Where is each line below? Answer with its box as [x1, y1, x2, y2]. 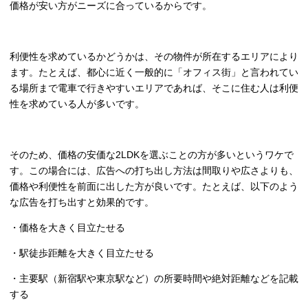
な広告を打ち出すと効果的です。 [10, 197, 154, 208]
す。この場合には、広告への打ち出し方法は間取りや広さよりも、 [10, 165, 298, 177]
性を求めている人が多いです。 [10, 98, 144, 110]
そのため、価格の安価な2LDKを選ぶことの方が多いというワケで [10, 149, 294, 161]
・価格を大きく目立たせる [10, 222, 125, 234]
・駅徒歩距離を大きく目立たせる [10, 247, 154, 259]
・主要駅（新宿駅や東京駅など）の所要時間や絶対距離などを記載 [10, 273, 298, 285]
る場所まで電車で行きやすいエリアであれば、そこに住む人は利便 [10, 82, 298, 94]
